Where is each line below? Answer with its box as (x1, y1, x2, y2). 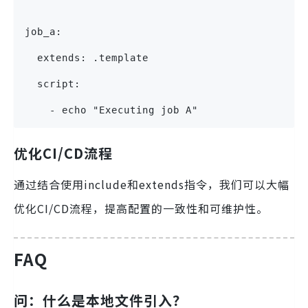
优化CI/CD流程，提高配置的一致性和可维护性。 (14, 200, 268, 217)
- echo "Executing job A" (25, 104, 198, 116)
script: (25, 78, 80, 90)
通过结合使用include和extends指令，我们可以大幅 (14, 176, 289, 193)
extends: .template (25, 52, 148, 64)
